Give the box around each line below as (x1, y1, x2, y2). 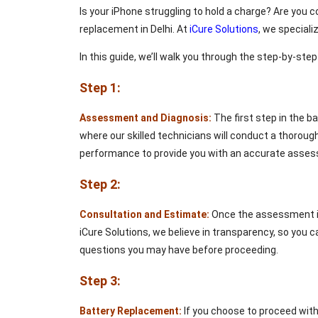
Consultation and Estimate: (79, 209, 209, 221)
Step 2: (79, 177, 121, 192)
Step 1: (79, 80, 124, 96)
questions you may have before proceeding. (79, 244, 278, 256)
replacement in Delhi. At (79, 23, 190, 35)
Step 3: (79, 273, 121, 289)
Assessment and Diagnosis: (79, 112, 212, 124)
